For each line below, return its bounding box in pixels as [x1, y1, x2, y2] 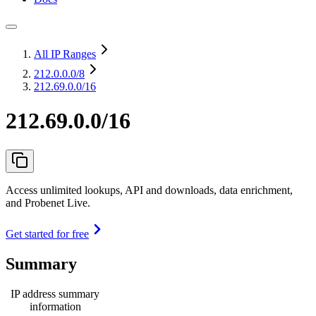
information [29, 300, 81, 312]
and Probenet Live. [6, 196, 90, 209]
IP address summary [11, 287, 99, 300]
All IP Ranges [34, 48, 96, 60]
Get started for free [6, 227, 89, 240]
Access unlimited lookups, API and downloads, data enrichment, [6, 183, 293, 196]
